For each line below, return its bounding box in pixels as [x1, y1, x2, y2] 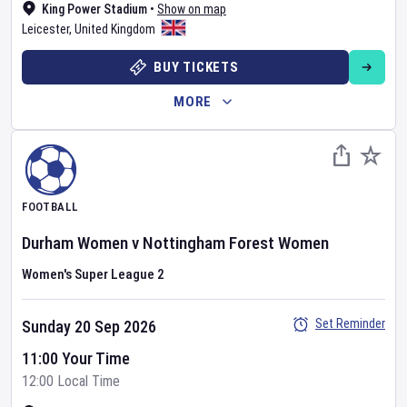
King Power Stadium [42, 2, 147, 16]
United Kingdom [74, 22, 155, 36]
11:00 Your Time [22, 349, 130, 368]
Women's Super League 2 [22, 266, 164, 283]
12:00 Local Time [22, 372, 120, 390]
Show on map [157, 2, 226, 16]
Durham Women [22, 233, 128, 253]
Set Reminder [315, 316, 385, 331]
